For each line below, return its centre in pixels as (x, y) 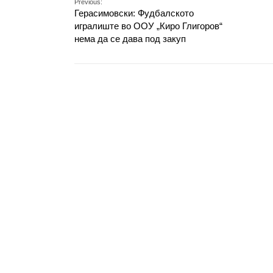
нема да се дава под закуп (130, 39)
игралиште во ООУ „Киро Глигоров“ (148, 26)
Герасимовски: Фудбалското (134, 13)
